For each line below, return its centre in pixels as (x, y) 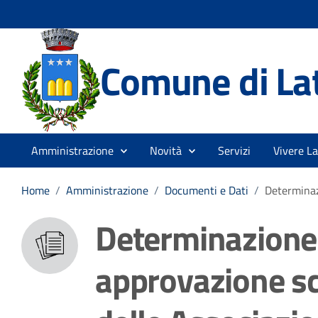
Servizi (234, 150)
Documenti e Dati (207, 190)
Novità (166, 150)
